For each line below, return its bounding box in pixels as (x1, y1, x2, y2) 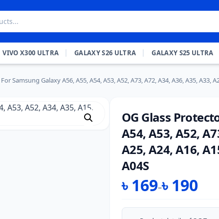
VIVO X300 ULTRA (2, 48, 59, 57)
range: (121, 204, 145, 215)
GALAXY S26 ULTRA (74, 48, 136, 57)
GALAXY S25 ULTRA (152, 48, 214, 57)
